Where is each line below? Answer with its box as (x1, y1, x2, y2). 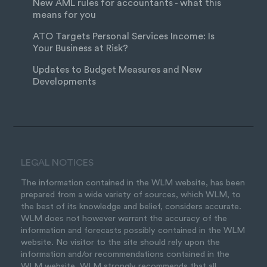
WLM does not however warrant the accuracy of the (21, 214, 227, 223)
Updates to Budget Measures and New (33, 64, 202, 74)
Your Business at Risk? (33, 43, 128, 53)
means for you (33, 10, 96, 20)
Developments (33, 76, 96, 86)
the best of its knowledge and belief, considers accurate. (21, 202, 241, 212)
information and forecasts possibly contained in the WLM (21, 226, 245, 235)
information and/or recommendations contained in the (21, 250, 229, 259)
